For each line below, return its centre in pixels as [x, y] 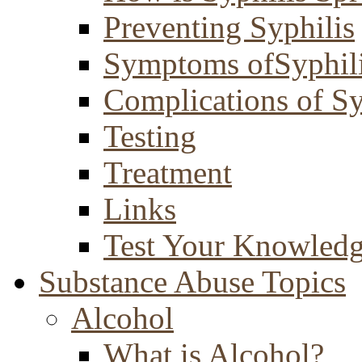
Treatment [168, 173]
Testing [150, 136]
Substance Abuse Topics [192, 282]
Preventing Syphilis [229, 27]
